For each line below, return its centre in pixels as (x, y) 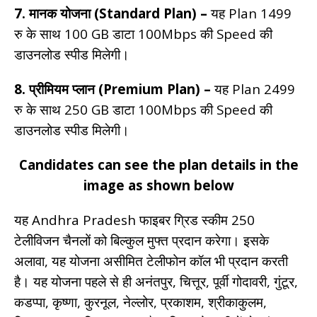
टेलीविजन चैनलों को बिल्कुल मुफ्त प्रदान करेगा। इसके (142, 240)
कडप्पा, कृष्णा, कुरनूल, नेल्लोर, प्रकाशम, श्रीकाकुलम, (140, 301)
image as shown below (158, 185)
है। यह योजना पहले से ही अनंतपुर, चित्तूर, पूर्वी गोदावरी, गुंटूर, (156, 281)
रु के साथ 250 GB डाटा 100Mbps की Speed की (143, 109)
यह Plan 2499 (253, 88)
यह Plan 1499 (249, 13)
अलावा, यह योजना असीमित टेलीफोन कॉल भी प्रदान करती (151, 260)
